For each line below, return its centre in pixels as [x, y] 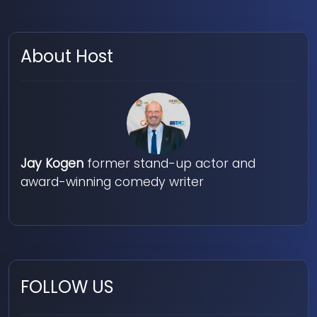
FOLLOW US [67, 287]
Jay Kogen [52, 164]
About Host [67, 56]
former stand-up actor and [169, 164]
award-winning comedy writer [112, 182]
